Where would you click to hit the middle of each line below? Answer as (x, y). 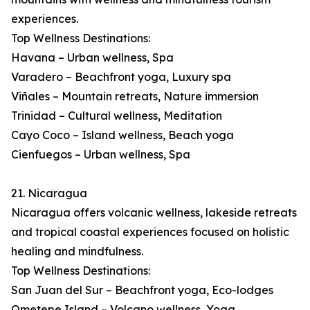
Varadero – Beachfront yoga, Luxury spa (121, 77)
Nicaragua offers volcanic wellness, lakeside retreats (154, 213)
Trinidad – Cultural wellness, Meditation (117, 116)
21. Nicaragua (49, 193)
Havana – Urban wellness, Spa (92, 58)
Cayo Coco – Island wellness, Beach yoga (122, 135)
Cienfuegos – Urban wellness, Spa (101, 155)
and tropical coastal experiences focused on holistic (150, 232)
